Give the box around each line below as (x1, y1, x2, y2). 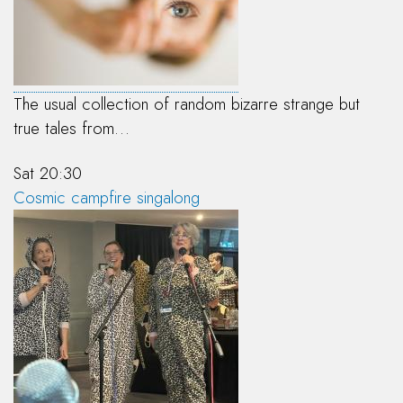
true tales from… (13, 116, 130, 141)
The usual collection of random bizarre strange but (13, 92, 360, 117)
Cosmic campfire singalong (13, 184, 200, 210)
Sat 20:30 (13, 160, 82, 185)
